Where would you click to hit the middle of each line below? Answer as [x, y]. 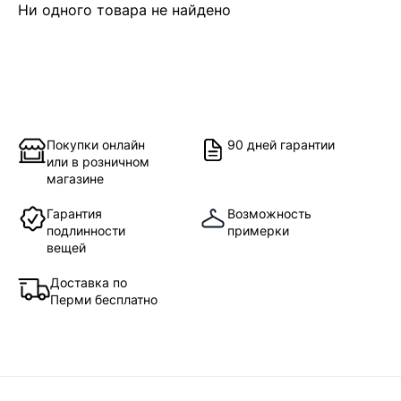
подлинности [86, 231]
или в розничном [98, 162]
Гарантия [74, 214]
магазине [75, 179]
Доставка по [89, 283]
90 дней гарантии [281, 145]
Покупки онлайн [96, 145]
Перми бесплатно [104, 300]
